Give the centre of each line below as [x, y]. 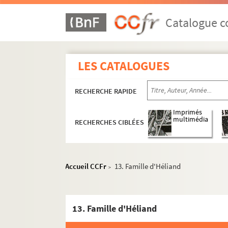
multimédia [191, 120]
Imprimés [188, 112]
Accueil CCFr [86, 166]
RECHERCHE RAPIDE [106, 91]
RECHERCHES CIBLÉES [110, 122]
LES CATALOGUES [124, 66]
